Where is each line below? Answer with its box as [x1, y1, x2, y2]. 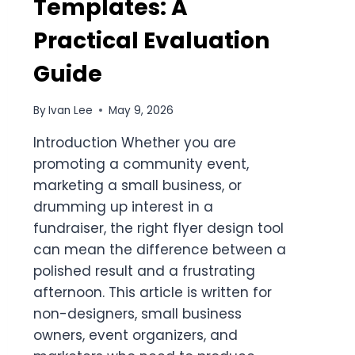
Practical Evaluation [32, 25, 269, 57]
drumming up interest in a [32, 197, 213, 216]
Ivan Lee [48, 102, 93, 118]
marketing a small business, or [32, 175, 242, 195]
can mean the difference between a [32, 239, 286, 259]
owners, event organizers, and [32, 325, 238, 345]
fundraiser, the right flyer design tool [32, 218, 284, 238]
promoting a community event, [32, 154, 249, 174]
